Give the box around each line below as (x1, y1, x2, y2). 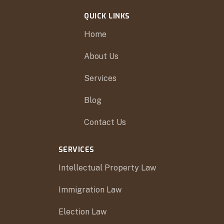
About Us (84, 51, 119, 61)
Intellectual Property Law (58, 163, 156, 173)
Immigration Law (58, 185, 121, 195)
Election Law (58, 207, 106, 217)
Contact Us (84, 117, 126, 127)
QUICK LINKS (84, 11, 130, 21)
